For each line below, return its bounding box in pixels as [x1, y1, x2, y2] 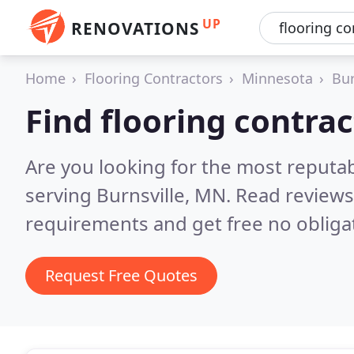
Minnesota [242, 69, 313, 88]
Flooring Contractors [85, 69, 223, 88]
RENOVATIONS [71, 17, 199, 40]
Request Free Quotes [45, 265, 198, 286]
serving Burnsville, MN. [25, 182, 235, 208]
